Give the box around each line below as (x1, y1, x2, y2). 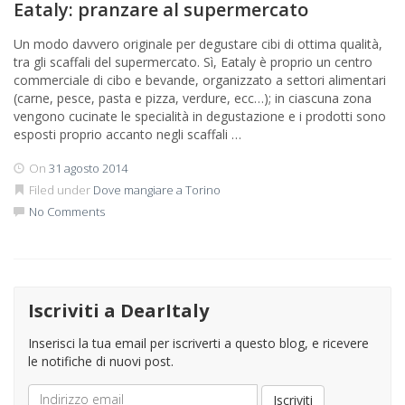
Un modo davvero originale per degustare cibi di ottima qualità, (14, 34, 382, 52)
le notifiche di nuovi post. (28, 352, 174, 370)
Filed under (26, 181, 93, 198)
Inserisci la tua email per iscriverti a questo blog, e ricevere (28, 334, 369, 352)
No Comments (29, 202, 105, 220)
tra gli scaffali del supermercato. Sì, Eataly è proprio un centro (14, 52, 372, 71)
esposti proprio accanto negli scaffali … (14, 125, 241, 143)
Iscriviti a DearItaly (28, 297, 209, 323)
